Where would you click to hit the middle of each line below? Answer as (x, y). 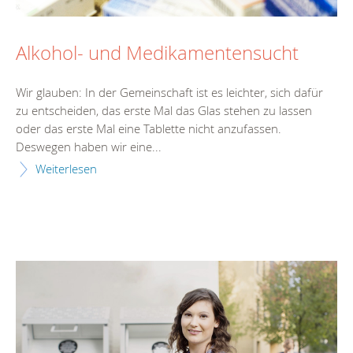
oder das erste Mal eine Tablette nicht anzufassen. (149, 128)
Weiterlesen (66, 168)
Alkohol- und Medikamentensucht (157, 53)
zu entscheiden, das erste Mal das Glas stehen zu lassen (164, 110)
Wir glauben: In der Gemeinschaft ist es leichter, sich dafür (169, 92)
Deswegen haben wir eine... (89, 146)
